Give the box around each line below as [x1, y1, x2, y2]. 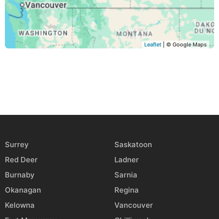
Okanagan [5, 185, 41, 195]
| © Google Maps [161, 41, 207, 48]
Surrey [5, 140, 29, 149]
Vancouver [114, 200, 153, 210]
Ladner [114, 155, 139, 164]
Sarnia [114, 170, 137, 179]
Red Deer [5, 155, 38, 164]
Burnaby [5, 170, 35, 179]
